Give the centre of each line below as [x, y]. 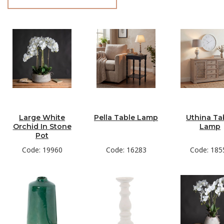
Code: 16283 [126, 150]
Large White [42, 117]
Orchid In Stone [42, 126]
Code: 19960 [42, 150]
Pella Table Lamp [126, 117]
